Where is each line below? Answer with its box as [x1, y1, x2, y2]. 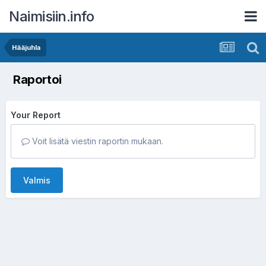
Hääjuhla [12, 43, 40, 52]
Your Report [11, 110, 61, 120]
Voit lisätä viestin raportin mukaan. [30, 136, 163, 146]
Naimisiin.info [9, 7, 94, 25]
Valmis [23, 175, 50, 185]
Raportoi [13, 72, 62, 87]
